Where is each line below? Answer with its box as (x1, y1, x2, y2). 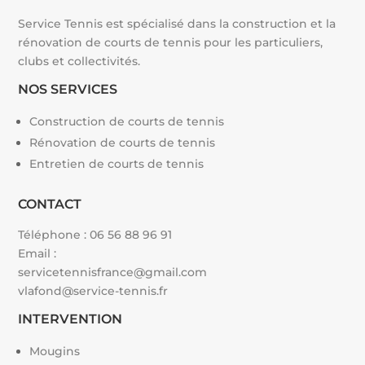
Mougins (29, 344, 81, 359)
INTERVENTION (18, 311, 123, 328)
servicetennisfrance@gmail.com (18, 265, 208, 280)
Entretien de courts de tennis (29, 156, 204, 172)
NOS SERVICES (18, 81, 118, 98)
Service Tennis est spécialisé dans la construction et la (18, 16, 336, 32)
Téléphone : (18, 227, 90, 243)
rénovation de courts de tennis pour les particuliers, (18, 35, 323, 51)
